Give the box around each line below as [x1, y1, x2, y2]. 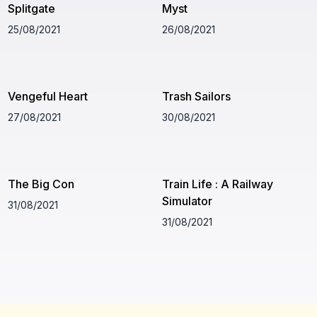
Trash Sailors [162, 88, 231, 103]
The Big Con [7, 176, 74, 191]
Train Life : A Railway [162, 176, 274, 191]
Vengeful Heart [7, 88, 88, 103]
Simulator [162, 193, 213, 208]
